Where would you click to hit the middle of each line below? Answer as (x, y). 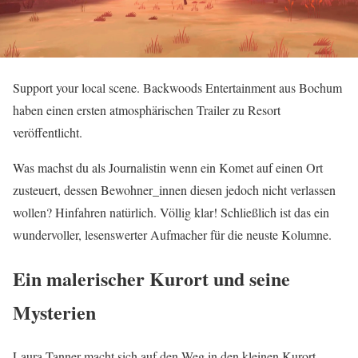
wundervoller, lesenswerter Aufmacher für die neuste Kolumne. (172, 235)
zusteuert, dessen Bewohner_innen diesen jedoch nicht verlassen (174, 190)
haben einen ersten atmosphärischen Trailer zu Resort (147, 110)
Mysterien (54, 312)
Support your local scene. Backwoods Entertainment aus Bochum (177, 88)
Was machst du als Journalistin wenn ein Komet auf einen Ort (168, 167)
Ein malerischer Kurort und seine (151, 278)
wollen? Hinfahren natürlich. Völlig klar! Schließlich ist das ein (171, 212)
